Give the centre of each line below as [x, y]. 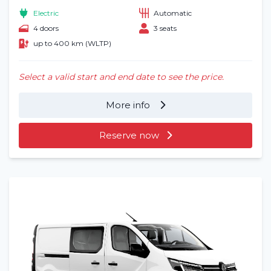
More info [129, 105]
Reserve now [129, 135]
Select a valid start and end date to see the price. [121, 77]
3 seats [165, 28]
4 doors [46, 28]
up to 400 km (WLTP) [72, 44]
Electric [46, 13]
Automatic [173, 13]
